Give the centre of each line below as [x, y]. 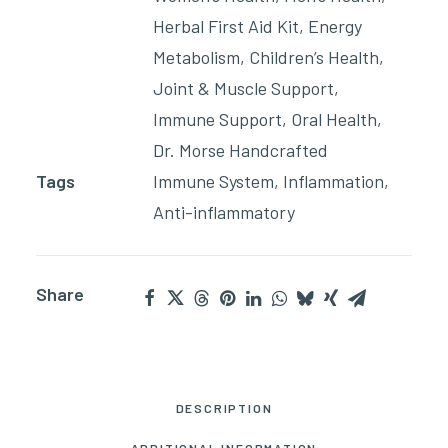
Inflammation [333, 181]
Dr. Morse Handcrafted [240, 150]
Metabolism [196, 57]
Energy [335, 26]
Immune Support [217, 119]
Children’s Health [314, 57]
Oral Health [334, 119]
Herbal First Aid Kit [226, 26]
